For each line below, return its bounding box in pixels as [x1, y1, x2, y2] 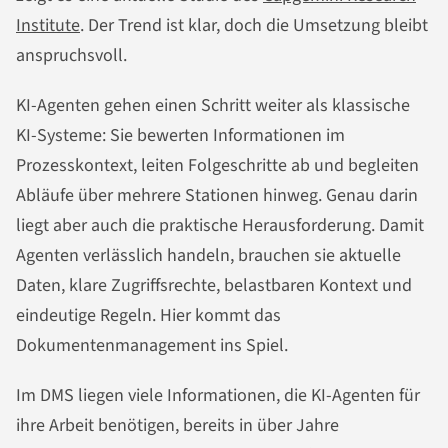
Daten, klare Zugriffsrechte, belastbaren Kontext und [16, 272, 412, 298]
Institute [16, 13, 80, 39]
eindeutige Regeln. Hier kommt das [16, 302, 281, 328]
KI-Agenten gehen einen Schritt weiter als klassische [16, 92, 410, 118]
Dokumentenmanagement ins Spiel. [16, 332, 288, 358]
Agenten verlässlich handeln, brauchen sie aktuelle [16, 242, 401, 268]
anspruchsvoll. [16, 43, 127, 69]
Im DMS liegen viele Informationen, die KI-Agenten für [16, 382, 420, 408]
